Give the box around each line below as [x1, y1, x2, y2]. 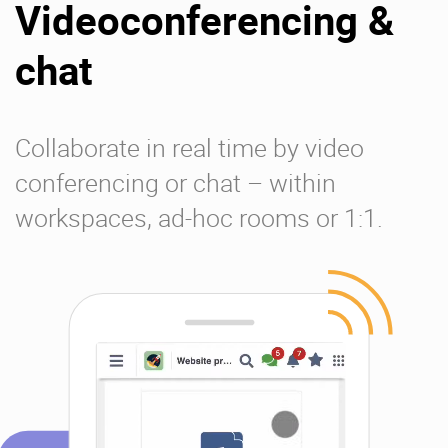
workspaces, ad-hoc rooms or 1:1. [15, 201, 383, 235]
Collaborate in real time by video [15, 131, 364, 165]
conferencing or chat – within [15, 166, 336, 200]
